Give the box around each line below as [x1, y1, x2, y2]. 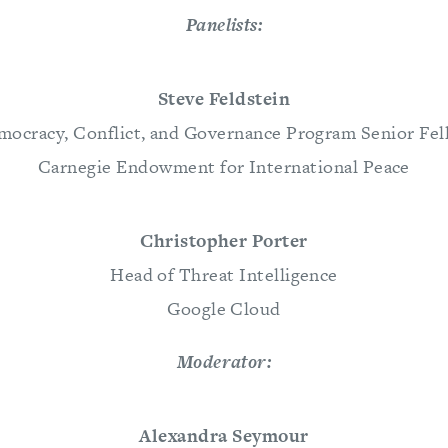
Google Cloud [167, 296, 281, 322]
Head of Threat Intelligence [110, 262, 338, 288]
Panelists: [185, 12, 263, 38]
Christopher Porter [140, 228, 308, 254]
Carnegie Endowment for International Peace [38, 154, 410, 180]
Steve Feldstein [157, 86, 291, 112]
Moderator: [176, 349, 272, 375]
